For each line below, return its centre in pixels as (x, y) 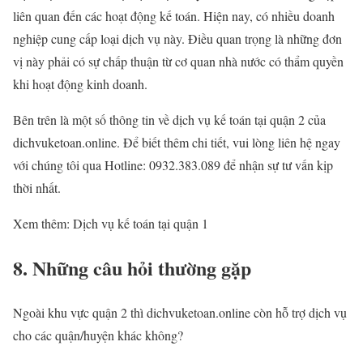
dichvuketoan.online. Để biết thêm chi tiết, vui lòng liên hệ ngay (177, 142)
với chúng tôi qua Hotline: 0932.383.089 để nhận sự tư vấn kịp (173, 164)
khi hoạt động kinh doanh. (80, 83)
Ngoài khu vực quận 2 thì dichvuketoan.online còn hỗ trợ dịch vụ (180, 312)
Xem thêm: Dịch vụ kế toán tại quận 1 (111, 223)
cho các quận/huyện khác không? (98, 335)
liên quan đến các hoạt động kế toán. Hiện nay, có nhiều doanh (174, 15)
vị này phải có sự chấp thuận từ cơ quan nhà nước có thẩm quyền (178, 61)
